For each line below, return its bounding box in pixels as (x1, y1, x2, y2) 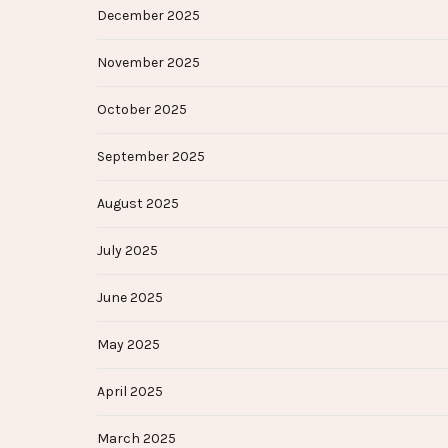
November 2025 (97, 54, 200, 72)
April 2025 (97, 383, 163, 401)
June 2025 (97, 289, 163, 307)
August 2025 (97, 195, 179, 213)
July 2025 (97, 242, 158, 260)
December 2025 (97, 7, 200, 25)
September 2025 (97, 148, 205, 166)
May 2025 (97, 336, 160, 354)
